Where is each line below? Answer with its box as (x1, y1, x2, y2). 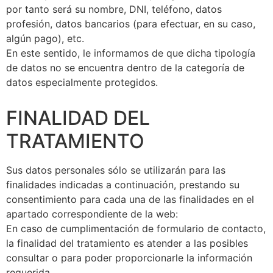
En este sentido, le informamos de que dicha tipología (6, 46, 255, 59)
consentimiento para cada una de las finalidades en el (6, 193, 254, 205)
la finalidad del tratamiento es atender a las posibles (6, 236, 248, 249)
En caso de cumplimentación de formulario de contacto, (6, 222, 266, 235)
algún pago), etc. (6, 32, 84, 44)
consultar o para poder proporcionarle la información (6, 251, 252, 264)
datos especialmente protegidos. (6, 76, 158, 88)
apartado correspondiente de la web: (6, 207, 178, 220)
